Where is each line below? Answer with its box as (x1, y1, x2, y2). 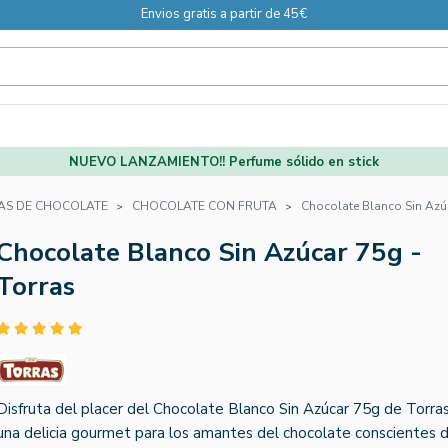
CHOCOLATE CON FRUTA (132, 197, 277, 214)
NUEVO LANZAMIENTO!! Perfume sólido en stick (69, 152, 379, 171)
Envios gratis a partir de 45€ (141, 5, 307, 23)
